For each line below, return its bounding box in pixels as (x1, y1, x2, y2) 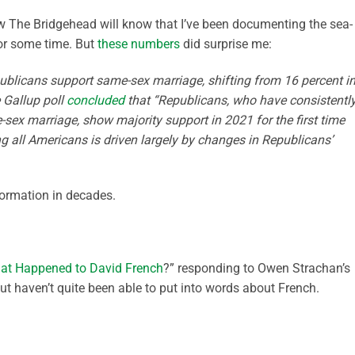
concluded (67, 92, 124, 108)
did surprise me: (180, 36, 272, 52)
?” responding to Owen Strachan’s (163, 260, 350, 276)
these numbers (97, 36, 180, 52)
